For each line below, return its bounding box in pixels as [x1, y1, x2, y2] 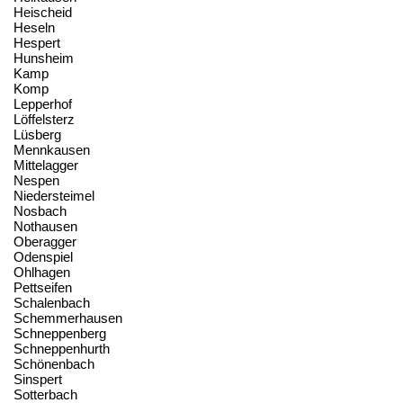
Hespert [13, 34, 60, 50]
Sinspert [13, 371, 62, 387]
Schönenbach [13, 355, 94, 372]
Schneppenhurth [13, 340, 110, 356]
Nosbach [13, 202, 67, 219]
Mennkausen [13, 141, 90, 157]
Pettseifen [13, 279, 72, 295]
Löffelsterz [13, 111, 75, 127]
